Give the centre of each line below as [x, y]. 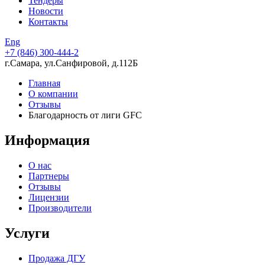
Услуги [27, 233]
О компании [53, 94]
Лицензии [49, 197]
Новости [46, 11]
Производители [60, 208]
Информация [47, 140]
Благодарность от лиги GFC [85, 115]
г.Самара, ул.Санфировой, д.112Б [71, 63]
